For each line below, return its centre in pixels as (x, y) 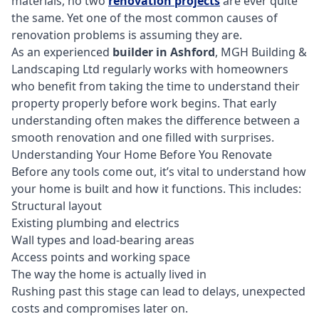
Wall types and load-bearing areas (103, 240)
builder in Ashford (164, 52)
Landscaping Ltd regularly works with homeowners (150, 69)
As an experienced (62, 52)
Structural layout (57, 206)
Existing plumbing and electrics (95, 223)
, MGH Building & (261, 52)
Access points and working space (101, 257)
